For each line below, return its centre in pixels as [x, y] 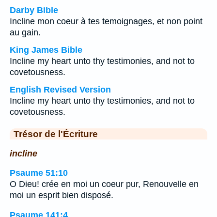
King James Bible [46, 50]
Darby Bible [34, 10]
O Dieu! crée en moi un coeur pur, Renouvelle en [104, 184]
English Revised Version [60, 90]
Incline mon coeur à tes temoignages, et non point [106, 21]
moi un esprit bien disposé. [62, 195]
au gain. [25, 32]
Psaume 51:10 [39, 173]
